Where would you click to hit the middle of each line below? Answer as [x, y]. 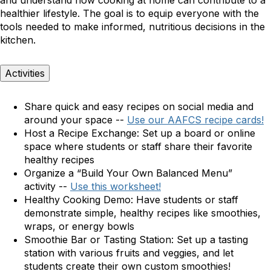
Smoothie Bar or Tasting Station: [99, 240]
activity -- [47, 187]
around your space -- [76, 120]
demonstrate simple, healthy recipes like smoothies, [142, 213]
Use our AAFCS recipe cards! [195, 120]
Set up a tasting [212, 240]
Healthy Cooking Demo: [79, 200]
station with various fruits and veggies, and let [129, 253]
